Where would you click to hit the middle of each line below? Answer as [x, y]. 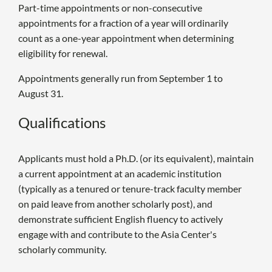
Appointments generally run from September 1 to [121, 78]
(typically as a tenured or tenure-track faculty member [130, 189]
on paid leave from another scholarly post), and [115, 204]
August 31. [41, 93]
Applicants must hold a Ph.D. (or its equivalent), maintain [136, 158]
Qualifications [62, 123]
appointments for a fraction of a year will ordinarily [123, 23]
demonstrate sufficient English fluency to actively [121, 219]
